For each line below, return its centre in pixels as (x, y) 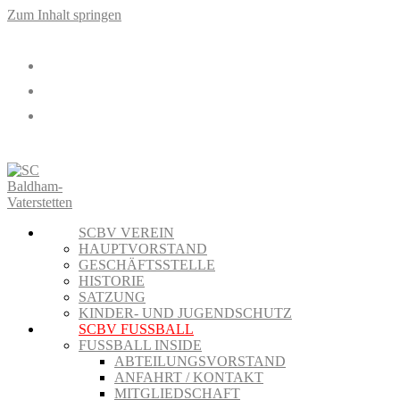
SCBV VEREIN (126, 233)
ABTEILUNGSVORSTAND (200, 361)
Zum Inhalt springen (64, 15)
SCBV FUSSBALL (136, 329)
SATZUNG (112, 297)
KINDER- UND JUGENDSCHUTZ (185, 313)
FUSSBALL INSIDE (140, 345)
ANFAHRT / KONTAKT (189, 377)
